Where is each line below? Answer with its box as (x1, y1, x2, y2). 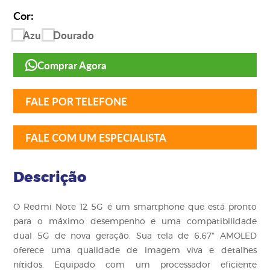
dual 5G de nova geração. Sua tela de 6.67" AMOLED (13, 231, 257, 240)
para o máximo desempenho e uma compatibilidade (13, 217, 257, 226)
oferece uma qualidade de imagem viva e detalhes (13, 246, 257, 255)
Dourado (53, 27, 95, 42)
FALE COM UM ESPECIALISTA (25, 130, 167, 145)
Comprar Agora (37, 57, 107, 72)
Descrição (13, 170, 87, 185)
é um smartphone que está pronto (107, 202, 257, 212)
